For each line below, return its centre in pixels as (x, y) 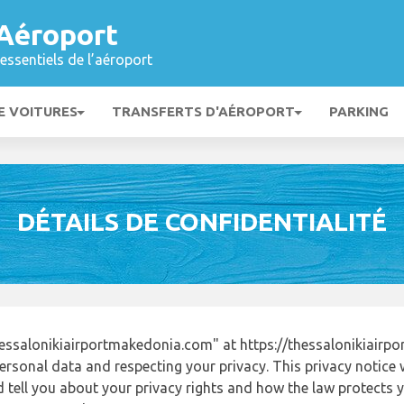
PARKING (359, 111)
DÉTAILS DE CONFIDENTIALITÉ (202, 221)
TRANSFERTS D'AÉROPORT (203, 111)
